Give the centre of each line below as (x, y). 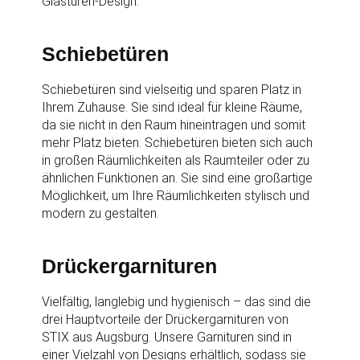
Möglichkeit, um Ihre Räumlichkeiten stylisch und (176, 196)
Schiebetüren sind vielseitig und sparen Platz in (172, 90)
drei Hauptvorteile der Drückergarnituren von (166, 319)
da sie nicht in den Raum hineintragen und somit (174, 125)
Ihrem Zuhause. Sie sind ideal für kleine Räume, (172, 107)
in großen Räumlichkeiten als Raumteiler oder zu (176, 160)
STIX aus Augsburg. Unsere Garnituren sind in (167, 337)
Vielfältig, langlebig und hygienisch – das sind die (177, 302)
